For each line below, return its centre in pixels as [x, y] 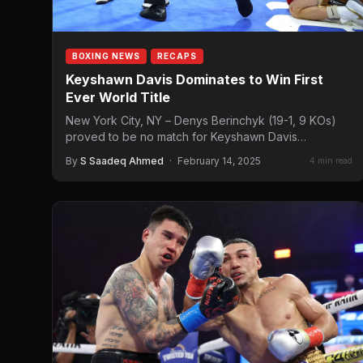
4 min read [331, 161]
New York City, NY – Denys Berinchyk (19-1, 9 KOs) [201, 120]
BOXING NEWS [106, 56]
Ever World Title [118, 97]
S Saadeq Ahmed [122, 160]
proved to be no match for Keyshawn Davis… [186, 136]
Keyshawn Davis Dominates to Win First [194, 79]
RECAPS [177, 56]
